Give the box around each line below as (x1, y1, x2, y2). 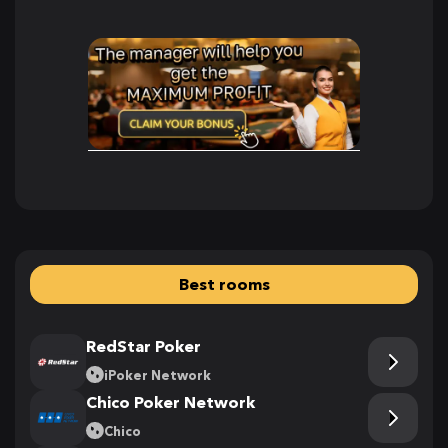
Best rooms (178, 273, 270, 294)
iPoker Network (104, 366, 211, 383)
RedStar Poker (86, 335, 201, 356)
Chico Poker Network (86, 391, 255, 412)
